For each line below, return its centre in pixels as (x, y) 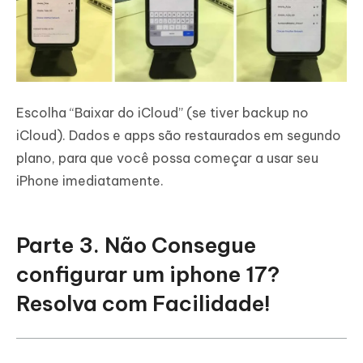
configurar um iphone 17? (148, 274)
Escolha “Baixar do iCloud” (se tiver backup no (162, 112)
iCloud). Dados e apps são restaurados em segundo (179, 135)
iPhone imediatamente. (90, 180)
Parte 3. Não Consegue (136, 245)
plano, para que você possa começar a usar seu (167, 158)
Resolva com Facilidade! (143, 303)
